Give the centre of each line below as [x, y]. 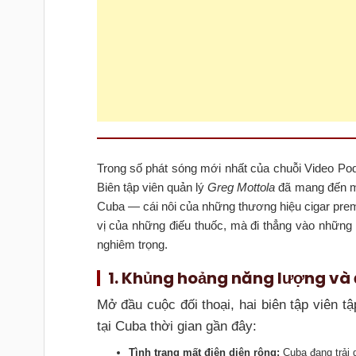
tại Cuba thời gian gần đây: [176, 326]
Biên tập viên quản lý [152, 187]
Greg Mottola [242, 187]
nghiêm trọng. [132, 244]
